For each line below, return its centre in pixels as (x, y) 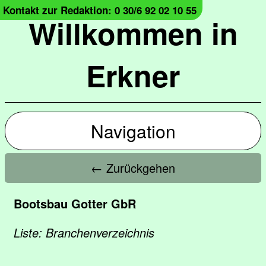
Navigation (133, 131)
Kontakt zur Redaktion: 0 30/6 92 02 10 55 (100, 10)
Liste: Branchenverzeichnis (84, 232)
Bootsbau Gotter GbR (75, 203)
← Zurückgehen (133, 168)
